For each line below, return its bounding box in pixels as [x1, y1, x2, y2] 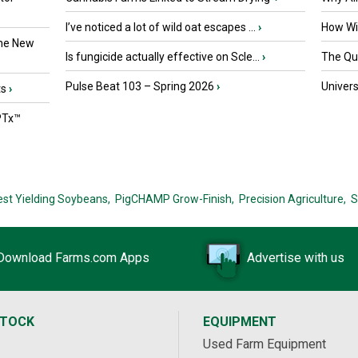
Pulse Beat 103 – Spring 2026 [66, 80, 214, 93]
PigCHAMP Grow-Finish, [114, 193, 234, 206]
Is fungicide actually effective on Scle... [66, 50, 260, 64]
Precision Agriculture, [238, 193, 346, 206]
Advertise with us [247, 250, 344, 266]
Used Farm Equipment [203, 336, 326, 352]
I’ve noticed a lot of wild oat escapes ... [66, 21, 256, 34]
